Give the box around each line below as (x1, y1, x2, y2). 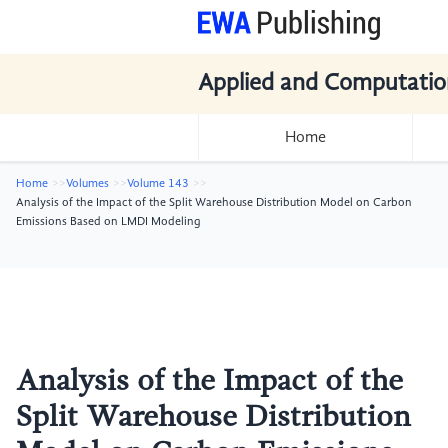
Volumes (66, 178, 109, 190)
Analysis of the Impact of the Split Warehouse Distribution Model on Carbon (16, 197, 412, 209)
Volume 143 (127, 178, 189, 190)
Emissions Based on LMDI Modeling (16, 216, 201, 228)
